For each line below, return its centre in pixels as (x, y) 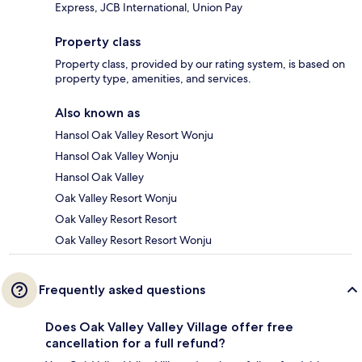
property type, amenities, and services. (153, 79)
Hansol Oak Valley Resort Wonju (134, 135)
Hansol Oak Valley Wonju (117, 156)
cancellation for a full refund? (135, 343)
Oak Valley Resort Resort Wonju (133, 240)
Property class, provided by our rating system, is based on (200, 64)
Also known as (97, 113)
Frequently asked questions (122, 290)
